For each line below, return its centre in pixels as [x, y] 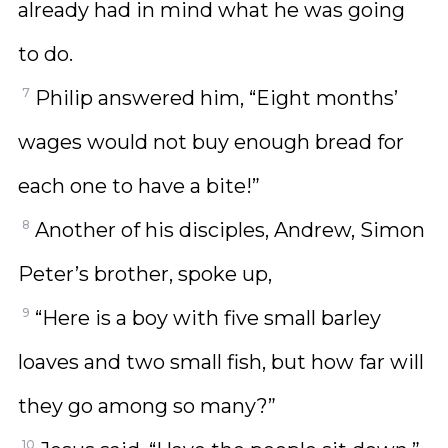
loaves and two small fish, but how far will [221, 362]
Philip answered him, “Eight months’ [216, 98]
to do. [45, 54]
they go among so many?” [147, 406]
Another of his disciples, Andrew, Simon [230, 230]
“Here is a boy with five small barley [208, 318]
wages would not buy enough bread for [211, 142]
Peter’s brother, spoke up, [145, 274]
